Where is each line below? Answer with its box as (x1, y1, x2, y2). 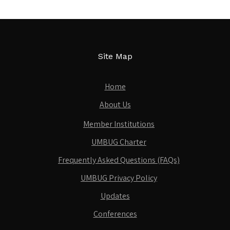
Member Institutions (83, 119, 155, 129)
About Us (99, 99, 131, 110)
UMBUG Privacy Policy (81, 172, 157, 183)
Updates (100, 190, 130, 201)
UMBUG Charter (91, 137, 146, 147)
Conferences (93, 208, 137, 219)
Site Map (98, 51, 132, 61)
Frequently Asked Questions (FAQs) (58, 155, 180, 165)
